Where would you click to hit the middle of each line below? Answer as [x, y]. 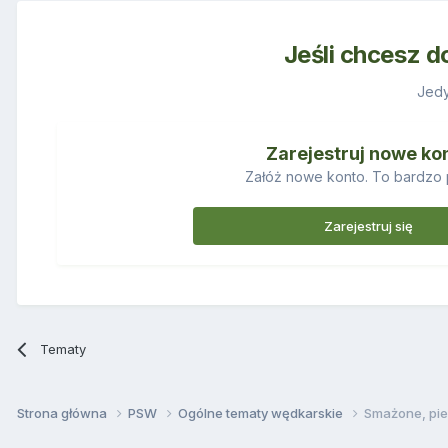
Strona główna [63, 412]
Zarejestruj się [368, 225]
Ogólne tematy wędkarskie [262, 412]
